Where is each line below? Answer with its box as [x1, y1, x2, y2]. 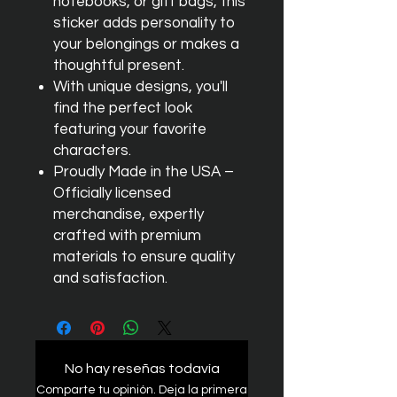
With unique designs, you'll [53, 79, 228, 95]
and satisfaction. [53, 270, 167, 286]
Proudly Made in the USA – [53, 164, 234, 180]
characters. [53, 143, 131, 159]
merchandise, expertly [53, 206, 204, 222]
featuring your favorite [53, 121, 206, 137]
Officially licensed [53, 185, 171, 201]
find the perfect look [53, 100, 192, 116]
